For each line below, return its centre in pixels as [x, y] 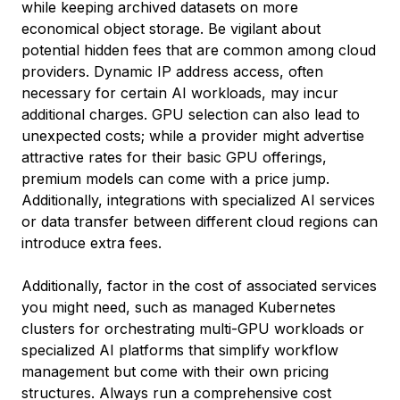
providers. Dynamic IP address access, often [172, 71]
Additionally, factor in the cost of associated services [199, 286]
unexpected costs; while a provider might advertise [193, 136]
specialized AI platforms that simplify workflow [180, 350]
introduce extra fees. [92, 243]
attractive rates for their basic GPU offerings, [174, 157]
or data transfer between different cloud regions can [200, 221]
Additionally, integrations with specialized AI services [198, 200]
